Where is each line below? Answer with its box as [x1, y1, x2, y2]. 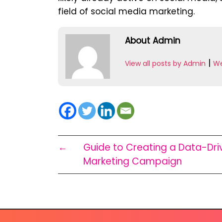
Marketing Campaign [83, 155, 182, 168]
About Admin [125, 35, 180, 47]
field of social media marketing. [58, 5, 195, 18]
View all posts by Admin [125, 58, 206, 69]
